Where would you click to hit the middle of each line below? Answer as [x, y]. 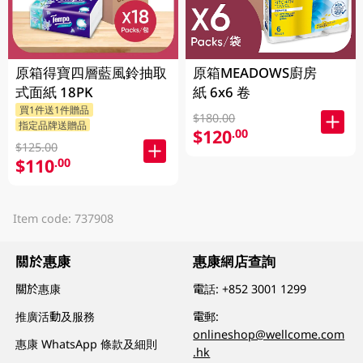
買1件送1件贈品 [54, 109]
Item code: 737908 [63, 218]
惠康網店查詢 [235, 262]
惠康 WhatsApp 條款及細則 [87, 344]
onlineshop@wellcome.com [269, 335]
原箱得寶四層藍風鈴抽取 [92, 72]
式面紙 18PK [55, 92]
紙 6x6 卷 [222, 92]
